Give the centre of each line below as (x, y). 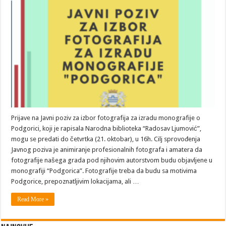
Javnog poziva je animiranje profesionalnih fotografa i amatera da (107, 149)
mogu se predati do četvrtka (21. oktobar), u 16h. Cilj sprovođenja (106, 139)
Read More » (33, 199)
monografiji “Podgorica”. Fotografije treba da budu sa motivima (104, 171)
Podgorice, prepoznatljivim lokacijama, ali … (75, 181)
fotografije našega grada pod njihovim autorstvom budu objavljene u (112, 160)
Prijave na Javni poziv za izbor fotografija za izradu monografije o (106, 118)
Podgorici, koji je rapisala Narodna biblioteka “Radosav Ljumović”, (106, 128)
